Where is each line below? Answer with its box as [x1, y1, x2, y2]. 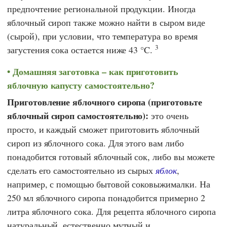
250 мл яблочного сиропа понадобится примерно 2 [7, 191, 205, 204]
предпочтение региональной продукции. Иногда [7, 3, 196, 15]
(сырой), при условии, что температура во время [7, 30, 198, 43]
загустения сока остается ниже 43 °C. [7, 44, 156, 56]
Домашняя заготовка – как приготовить [12, 65, 178, 79]
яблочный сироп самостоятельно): [7, 108, 149, 122]
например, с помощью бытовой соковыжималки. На [7, 177, 210, 190]
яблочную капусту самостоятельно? [7, 79, 155, 92]
